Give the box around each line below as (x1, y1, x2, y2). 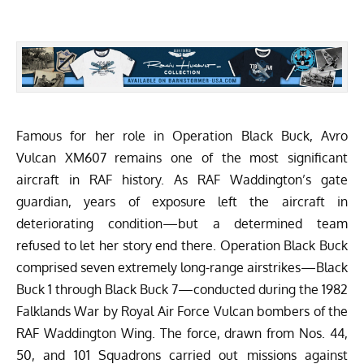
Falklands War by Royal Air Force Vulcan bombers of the (16, 302, 348, 319)
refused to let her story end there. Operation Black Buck (16, 236, 348, 253)
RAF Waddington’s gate (197, 171, 348, 188)
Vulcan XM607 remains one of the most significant (16, 149, 348, 166)
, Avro (309, 127, 348, 144)
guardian (16, 193, 68, 210)
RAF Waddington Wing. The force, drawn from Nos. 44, (16, 324, 348, 341)
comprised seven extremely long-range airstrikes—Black (16, 258, 348, 275)
